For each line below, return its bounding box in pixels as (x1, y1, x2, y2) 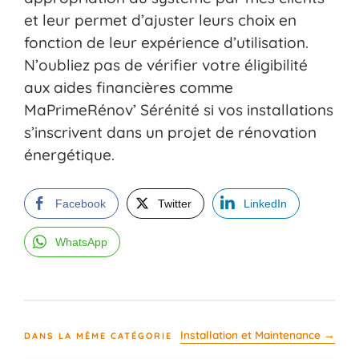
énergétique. (24, 144, 115, 164)
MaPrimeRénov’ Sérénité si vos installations (24, 99, 333, 119)
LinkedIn (244, 197, 287, 211)
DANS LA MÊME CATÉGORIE (24, 329, 172, 341)
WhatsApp (55, 236, 107, 249)
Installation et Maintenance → (180, 328, 335, 342)
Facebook (55, 197, 106, 211)
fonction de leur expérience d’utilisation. (24, 32, 309, 52)
